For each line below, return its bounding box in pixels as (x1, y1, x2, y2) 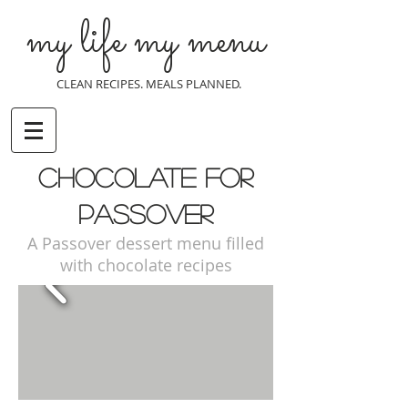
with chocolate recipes (59, 254, 232, 276)
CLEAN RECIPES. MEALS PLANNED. (56, 76, 244, 92)
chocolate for (38, 164, 253, 190)
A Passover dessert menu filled (27, 232, 264, 254)
